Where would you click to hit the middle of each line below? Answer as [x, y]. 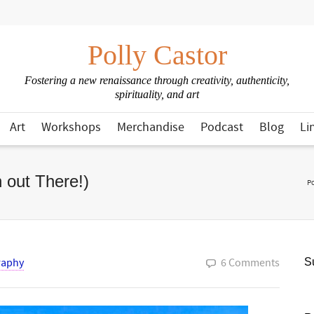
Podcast [222, 127]
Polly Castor [157, 55]
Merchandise [151, 127]
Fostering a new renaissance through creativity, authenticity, [157, 80]
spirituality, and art [157, 94]
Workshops [71, 127]
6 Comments [250, 263]
